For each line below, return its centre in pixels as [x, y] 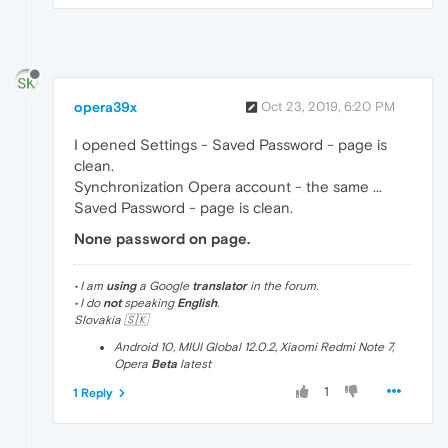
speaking [149, 303]
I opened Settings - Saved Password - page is [230, 145]
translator [219, 286]
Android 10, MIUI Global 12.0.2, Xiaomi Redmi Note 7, [254, 347]
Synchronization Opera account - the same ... [228, 187]
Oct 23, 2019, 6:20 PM [328, 107]
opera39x [105, 107]
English [197, 303]
